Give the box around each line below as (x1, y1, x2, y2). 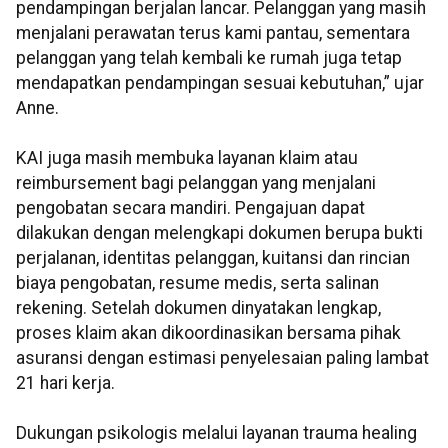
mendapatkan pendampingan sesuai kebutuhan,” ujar (16, 73, 424, 94)
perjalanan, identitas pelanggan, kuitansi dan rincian (16, 248, 410, 269)
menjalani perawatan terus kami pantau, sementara (16, 23, 410, 44)
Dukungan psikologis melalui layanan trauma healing (16, 423, 417, 444)
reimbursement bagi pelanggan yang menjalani (16, 173, 376, 194)
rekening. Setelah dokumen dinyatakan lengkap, (16, 298, 381, 319)
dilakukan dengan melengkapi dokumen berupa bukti (16, 223, 423, 244)
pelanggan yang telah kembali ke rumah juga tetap (16, 48, 402, 69)
